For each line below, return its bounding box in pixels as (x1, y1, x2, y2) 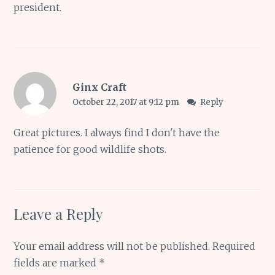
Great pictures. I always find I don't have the (14, 126, 220, 139)
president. (14, 1, 62, 14)
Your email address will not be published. (14, 239, 211, 252)
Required (212, 239, 256, 252)
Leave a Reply (14, 203, 104, 223)
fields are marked (14, 256, 99, 269)
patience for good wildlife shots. (14, 142, 167, 155)
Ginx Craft (72, 81, 126, 94)
